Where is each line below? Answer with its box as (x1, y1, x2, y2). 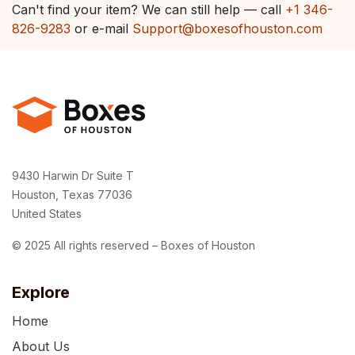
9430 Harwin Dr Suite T (12, 169, 137, 182)
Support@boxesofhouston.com (132, 20, 323, 36)
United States (12, 207, 82, 220)
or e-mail (71, 20, 132, 36)
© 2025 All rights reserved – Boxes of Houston (12, 239, 255, 252)
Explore (12, 283, 70, 302)
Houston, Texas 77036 (12, 188, 136, 201)
